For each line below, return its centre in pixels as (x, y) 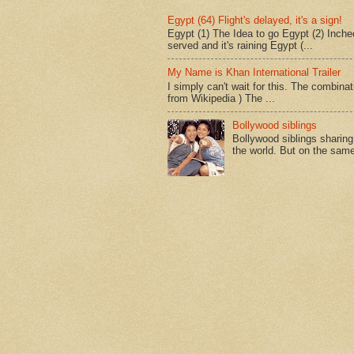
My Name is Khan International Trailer (254, 73)
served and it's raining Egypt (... (240, 46)
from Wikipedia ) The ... (221, 98)
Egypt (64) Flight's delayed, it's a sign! (255, 20)
